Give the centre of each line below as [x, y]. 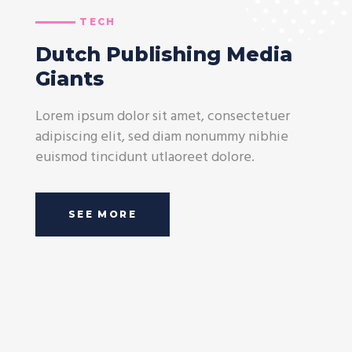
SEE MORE [102, 214]
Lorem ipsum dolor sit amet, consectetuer [162, 117]
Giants [69, 79]
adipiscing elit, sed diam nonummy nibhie [161, 137]
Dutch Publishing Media [163, 55]
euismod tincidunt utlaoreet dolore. [145, 158]
